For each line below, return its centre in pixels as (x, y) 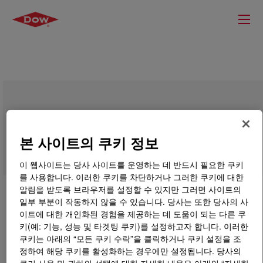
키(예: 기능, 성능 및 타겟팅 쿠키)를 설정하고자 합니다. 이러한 (134, 226)
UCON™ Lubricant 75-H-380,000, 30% (125, 122)
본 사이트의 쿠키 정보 (89, 143)
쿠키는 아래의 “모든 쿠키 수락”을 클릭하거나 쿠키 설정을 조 (131, 239)
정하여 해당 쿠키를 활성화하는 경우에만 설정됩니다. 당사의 (131, 251)
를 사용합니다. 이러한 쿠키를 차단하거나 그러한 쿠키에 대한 (132, 177)
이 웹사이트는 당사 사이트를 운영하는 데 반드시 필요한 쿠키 (132, 165)
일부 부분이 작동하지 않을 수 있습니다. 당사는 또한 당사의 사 (134, 202)
